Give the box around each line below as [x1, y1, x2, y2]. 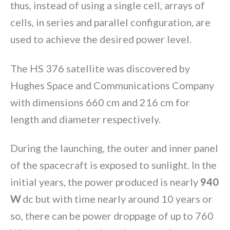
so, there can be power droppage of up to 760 [10, 209, 214, 222]
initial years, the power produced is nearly [10, 176, 200, 188]
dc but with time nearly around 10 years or [21, 193, 213, 205]
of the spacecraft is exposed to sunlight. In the [10, 159, 217, 171]
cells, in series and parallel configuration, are [10, 15, 210, 28]
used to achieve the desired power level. [10, 32, 191, 45]
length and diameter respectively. [10, 112, 161, 125]
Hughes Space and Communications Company [10, 79, 214, 91]
